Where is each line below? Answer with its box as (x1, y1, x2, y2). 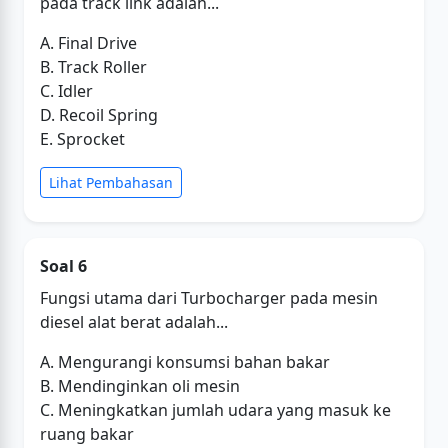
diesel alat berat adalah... (40, 311, 228, 333)
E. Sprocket (40, 128, 125, 150)
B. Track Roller (40, 56, 147, 78)
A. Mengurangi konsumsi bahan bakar (40, 351, 330, 373)
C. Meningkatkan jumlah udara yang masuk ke (40, 399, 391, 421)
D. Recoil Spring (40, 104, 158, 126)
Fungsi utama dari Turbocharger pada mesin (40, 287, 378, 309)
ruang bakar (40, 423, 134, 445)
